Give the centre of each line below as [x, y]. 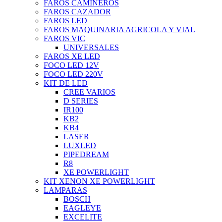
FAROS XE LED [72, 56]
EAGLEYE [82, 208]
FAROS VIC [64, 39]
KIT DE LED [66, 83]
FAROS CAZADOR [77, 12]
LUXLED [80, 146]
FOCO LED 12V [71, 65]
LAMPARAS [65, 190]
